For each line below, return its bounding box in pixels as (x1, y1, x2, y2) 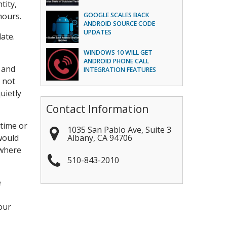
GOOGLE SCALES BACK (84, 11, 149, 19)
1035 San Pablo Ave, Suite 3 (67, 124, 172, 135)
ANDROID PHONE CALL (84, 57, 149, 65)
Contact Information (46, 102, 149, 116)
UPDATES (84, 28, 112, 36)
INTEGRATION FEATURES (84, 65, 157, 74)
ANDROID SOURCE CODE (84, 19, 156, 28)
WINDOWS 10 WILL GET (84, 48, 153, 57)
